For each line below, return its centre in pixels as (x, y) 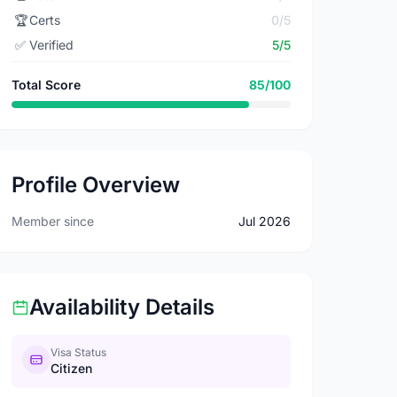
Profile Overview (96, 185)
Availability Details (122, 307)
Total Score (47, 85)
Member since (53, 221)
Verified (52, 45)
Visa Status (79, 352)
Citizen (72, 368)
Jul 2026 (264, 221)
